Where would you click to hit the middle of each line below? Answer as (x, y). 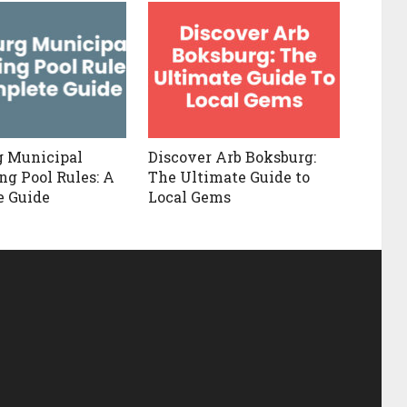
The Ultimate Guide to (229, 177)
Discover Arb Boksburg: (233, 157)
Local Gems (190, 197)
